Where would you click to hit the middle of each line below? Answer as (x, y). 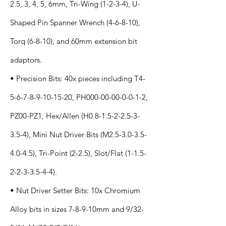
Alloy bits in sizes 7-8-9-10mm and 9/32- (77, 209)
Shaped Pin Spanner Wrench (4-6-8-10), (75, 22)
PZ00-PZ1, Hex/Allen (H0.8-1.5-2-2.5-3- (75, 116)
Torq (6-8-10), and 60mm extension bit (74, 41)
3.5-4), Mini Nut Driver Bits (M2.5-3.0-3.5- (78, 134)
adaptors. (26, 60)
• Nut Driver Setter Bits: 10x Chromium (75, 190)
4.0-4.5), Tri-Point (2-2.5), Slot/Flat (68, 153)
